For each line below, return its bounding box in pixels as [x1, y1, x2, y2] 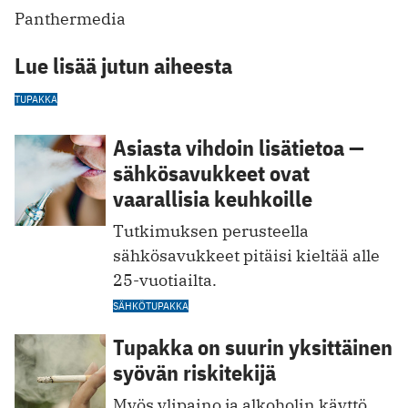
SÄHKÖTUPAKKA [113, 298, 189, 312]
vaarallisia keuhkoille [113, 184, 312, 214]
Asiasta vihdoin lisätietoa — [113, 133, 364, 163]
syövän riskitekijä [113, 357, 276, 387]
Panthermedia [15, 8, 126, 30]
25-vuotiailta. [113, 270, 217, 291]
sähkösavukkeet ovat [113, 158, 310, 189]
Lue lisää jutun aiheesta [15, 51, 232, 81]
